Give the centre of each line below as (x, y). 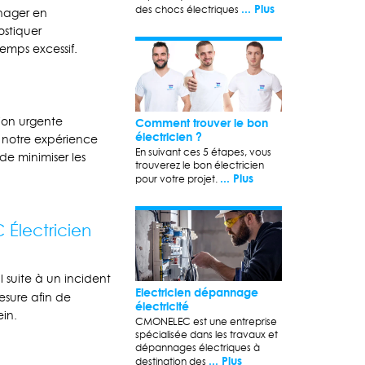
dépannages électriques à (198, 347)
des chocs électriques (188, 10)
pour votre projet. (178, 179)
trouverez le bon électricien (200, 165)
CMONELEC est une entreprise (206, 321)
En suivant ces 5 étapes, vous (203, 152)
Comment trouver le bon (202, 123)
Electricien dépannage (197, 292)
